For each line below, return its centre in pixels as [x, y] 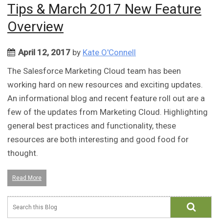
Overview [35, 27]
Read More [27, 178]
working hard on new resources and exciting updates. [105, 85]
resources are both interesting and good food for [98, 140]
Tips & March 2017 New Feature [104, 9]
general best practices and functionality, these [92, 126]
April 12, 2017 [44, 53]
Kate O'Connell [109, 53]
